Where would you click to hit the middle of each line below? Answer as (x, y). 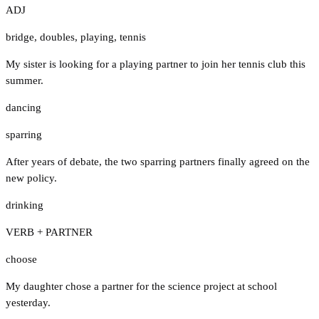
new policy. (31, 178)
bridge (20, 37)
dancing (23, 107)
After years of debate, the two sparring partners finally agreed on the (158, 161)
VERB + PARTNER (49, 232)
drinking (25, 205)
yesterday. (28, 302)
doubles (57, 37)
